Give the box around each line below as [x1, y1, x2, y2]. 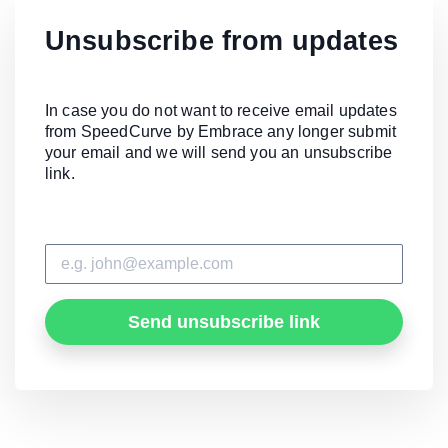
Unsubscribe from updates [45, 25, 398, 57]
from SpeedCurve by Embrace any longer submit [45, 123, 397, 141]
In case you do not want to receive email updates [45, 102, 397, 120]
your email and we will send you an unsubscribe [45, 144, 393, 162]
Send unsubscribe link [128, 312, 320, 333]
